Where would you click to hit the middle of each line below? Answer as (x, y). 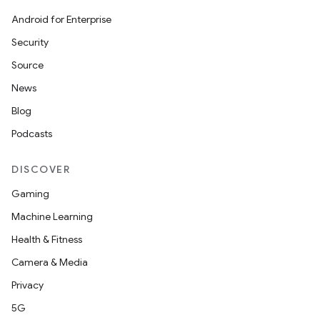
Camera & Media (50, 262)
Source (27, 65)
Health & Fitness (47, 239)
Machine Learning (52, 216)
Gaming (30, 194)
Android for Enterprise (61, 19)
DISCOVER (41, 169)
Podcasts (32, 134)
